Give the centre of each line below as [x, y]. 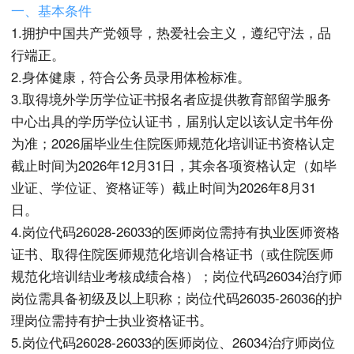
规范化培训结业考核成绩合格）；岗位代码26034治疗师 [177, 276]
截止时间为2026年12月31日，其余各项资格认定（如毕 [174, 166]
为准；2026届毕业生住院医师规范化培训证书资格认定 [173, 143]
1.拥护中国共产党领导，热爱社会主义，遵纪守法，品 [171, 33]
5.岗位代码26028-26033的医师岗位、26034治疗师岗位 [173, 343]
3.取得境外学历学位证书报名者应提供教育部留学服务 [171, 99]
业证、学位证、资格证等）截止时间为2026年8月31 [164, 188]
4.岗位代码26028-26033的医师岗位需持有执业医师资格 [176, 232]
